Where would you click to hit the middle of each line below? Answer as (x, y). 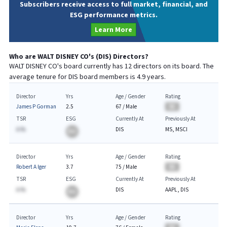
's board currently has (91, 66)
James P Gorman (36, 107)
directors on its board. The (173, 66)
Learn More (113, 29)
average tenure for (39, 77)
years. (155, 77)
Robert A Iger (31, 167)
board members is (108, 77)
